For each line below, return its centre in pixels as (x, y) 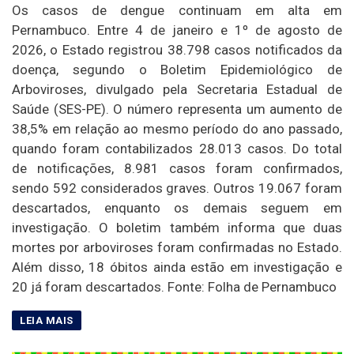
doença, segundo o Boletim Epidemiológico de (177, 69)
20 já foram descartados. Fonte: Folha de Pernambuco (174, 286)
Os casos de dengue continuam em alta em (177, 10)
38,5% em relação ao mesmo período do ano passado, (177, 128)
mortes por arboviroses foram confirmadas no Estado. (177, 247)
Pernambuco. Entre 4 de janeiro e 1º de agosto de (177, 30)
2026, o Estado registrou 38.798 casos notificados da (177, 49)
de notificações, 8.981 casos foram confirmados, (177, 168)
